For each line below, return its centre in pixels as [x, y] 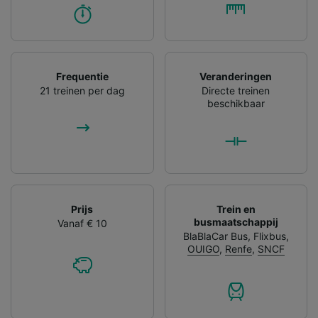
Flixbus [269, 236]
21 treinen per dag [82, 90]
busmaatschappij [236, 221]
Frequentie [82, 76]
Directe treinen [236, 90]
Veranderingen [236, 76]
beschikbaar [236, 103]
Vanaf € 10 [82, 223]
